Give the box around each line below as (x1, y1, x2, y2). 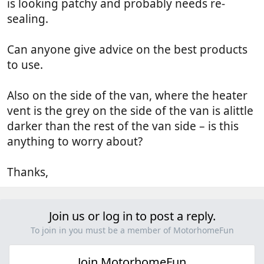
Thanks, (7, 164, 48, 180)
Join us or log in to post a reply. (48, 207, 216, 224)
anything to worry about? (7, 133, 143, 149)
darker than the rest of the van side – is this (7, 118, 239, 134)
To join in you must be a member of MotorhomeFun (30, 224, 234, 236)
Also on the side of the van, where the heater (7, 87, 247, 103)
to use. (7, 57, 43, 72)
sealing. (7, 11, 48, 27)
